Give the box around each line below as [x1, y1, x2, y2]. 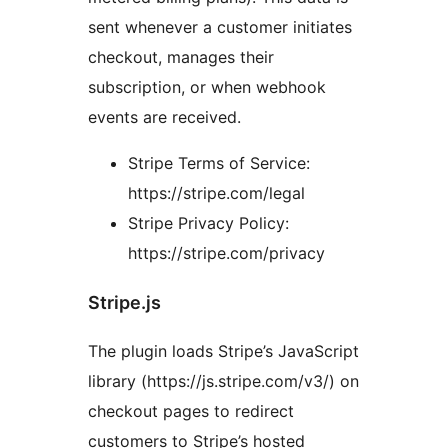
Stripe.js [88, 291, 161, 313]
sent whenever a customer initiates [88, 16, 352, 37]
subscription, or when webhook [88, 76, 326, 97]
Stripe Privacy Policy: [128, 212, 289, 233]
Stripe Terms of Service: [128, 152, 310, 173]
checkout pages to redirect [88, 401, 294, 422]
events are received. [88, 106, 241, 127]
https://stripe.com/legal [128, 182, 305, 203]
